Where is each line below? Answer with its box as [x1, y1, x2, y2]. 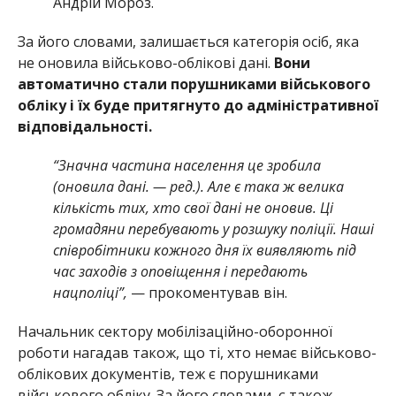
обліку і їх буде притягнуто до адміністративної [17, 95, 378, 115]
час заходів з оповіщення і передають [52, 262, 308, 281]
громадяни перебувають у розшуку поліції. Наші [52, 219, 374, 239]
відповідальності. [17, 117, 152, 136]
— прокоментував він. [126, 283, 287, 302]
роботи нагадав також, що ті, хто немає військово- [17, 343, 377, 362]
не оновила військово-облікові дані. [17, 53, 274, 72]
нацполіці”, [52, 283, 127, 302]
